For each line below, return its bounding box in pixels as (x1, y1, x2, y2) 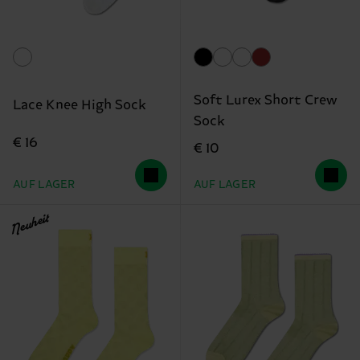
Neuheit (7, 211, 51, 239)
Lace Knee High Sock (13, 97, 146, 113)
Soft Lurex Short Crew (193, 92, 337, 108)
